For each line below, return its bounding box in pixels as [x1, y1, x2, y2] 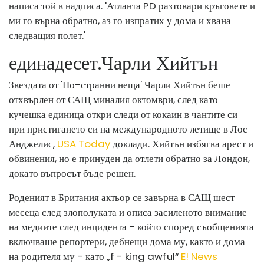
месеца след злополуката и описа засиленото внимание [9, 204, 247, 219]
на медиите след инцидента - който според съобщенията [9, 219, 254, 234]
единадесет [9, 49, 98, 76]
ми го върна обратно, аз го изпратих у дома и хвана [9, 13, 231, 28]
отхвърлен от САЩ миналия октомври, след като [9, 92, 218, 107]
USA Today [57, 136, 110, 151]
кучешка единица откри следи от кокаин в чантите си [9, 107, 237, 121]
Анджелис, [9, 136, 57, 151]
